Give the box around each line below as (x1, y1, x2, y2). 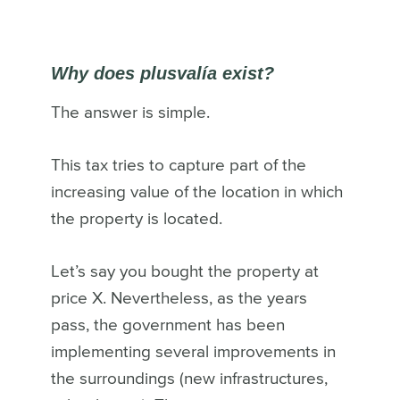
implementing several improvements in (50, 343, 336, 361)
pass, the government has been (50, 316, 285, 334)
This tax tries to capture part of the (50, 156, 306, 174)
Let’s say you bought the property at (50, 262, 319, 280)
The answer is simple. (50, 104, 214, 121)
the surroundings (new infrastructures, (50, 370, 328, 387)
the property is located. (50, 210, 227, 228)
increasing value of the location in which (50, 183, 343, 201)
